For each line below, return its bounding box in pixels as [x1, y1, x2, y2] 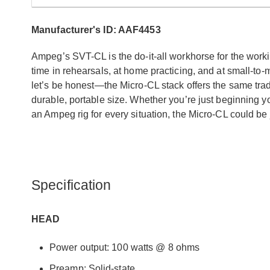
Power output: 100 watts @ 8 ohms [49, 242, 200, 253]
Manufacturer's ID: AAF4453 [31, 24, 161, 35]
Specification [31, 177, 111, 193]
